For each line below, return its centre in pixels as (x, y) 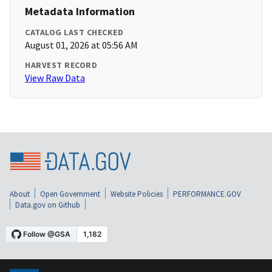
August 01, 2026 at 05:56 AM (81, 45)
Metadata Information (80, 12)
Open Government (70, 194)
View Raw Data (55, 78)
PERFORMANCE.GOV (207, 194)
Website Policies (137, 194)
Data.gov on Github (48, 205)
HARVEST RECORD (61, 65)
